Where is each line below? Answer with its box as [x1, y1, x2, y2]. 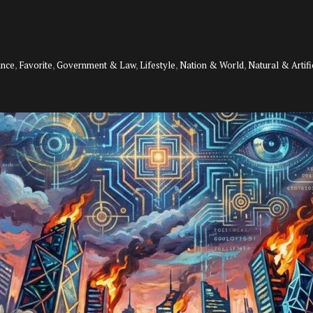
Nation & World [180, 59, 244, 72]
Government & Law [57, 59, 136, 72]
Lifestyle [140, 59, 175, 72]
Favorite [19, 59, 52, 72]
